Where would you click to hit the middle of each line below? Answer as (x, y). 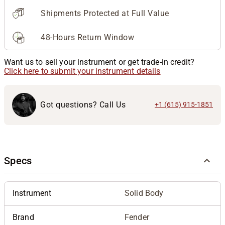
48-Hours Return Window (87, 37)
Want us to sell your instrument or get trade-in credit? (99, 62)
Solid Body (144, 193)
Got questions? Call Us (83, 104)
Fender (137, 217)
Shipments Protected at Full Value (105, 13)
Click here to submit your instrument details (82, 71)
